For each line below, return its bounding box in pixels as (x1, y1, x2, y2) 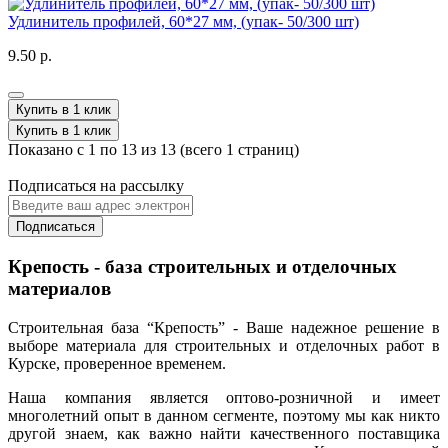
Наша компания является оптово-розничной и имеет (8, 388, 440, 406)
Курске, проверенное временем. (8, 354, 226, 372)
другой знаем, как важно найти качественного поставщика (8, 424, 440, 442)
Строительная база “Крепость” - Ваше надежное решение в (8, 318, 440, 336)
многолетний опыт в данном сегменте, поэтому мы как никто (8, 406, 440, 424)
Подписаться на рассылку (8, 177, 184, 195)
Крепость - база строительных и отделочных (8, 256, 397, 278)
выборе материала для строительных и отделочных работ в (8, 336, 440, 354)
